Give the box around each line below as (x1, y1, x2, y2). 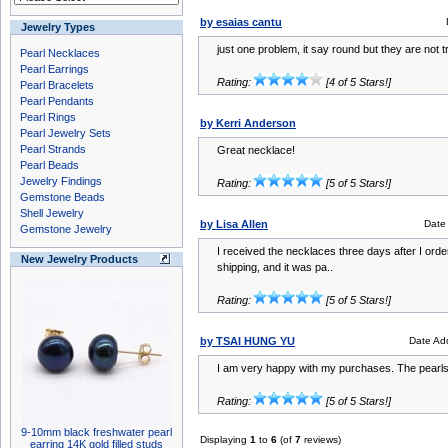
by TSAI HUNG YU (200, 335, 295, 347)
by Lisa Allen (200, 218, 268, 230)
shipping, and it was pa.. (217, 261, 333, 273)
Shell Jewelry (20, 207, 84, 219)
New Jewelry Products (21, 253, 138, 265)
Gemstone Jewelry (20, 223, 112, 235)
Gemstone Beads (20, 191, 105, 203)
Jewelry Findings (20, 175, 102, 187)
